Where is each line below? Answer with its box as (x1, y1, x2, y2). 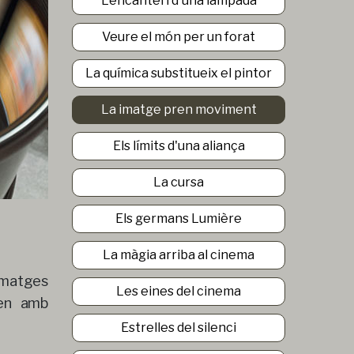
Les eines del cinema (116, 284, 241, 299)
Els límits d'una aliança (112, 138, 245, 153)
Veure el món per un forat (102, 29, 255, 44)
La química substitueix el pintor (85, 66, 272, 81)
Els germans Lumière (115, 211, 242, 226)
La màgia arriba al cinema (103, 247, 254, 262)
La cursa (153, 175, 204, 190)
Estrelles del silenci (121, 320, 236, 335)
